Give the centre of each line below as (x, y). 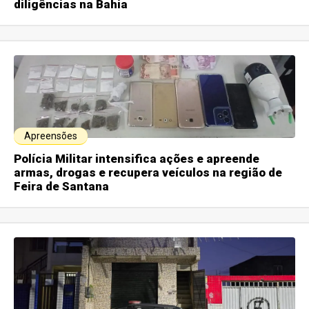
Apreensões (51, 136)
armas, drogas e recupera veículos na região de (148, 173)
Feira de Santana (62, 187)
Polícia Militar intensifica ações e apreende (137, 159)
